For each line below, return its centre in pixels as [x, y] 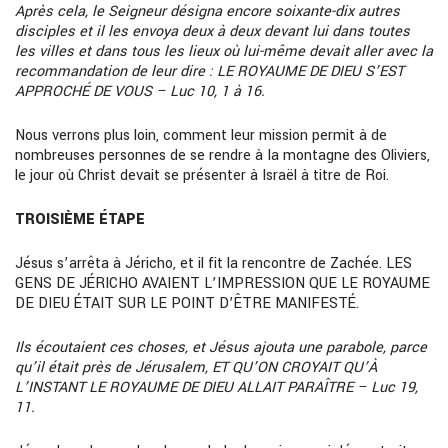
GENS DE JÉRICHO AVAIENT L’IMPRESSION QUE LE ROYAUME [222, 283]
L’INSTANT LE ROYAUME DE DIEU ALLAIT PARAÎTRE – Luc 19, [216, 387]
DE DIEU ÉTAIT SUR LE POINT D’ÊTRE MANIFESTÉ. [187, 303]
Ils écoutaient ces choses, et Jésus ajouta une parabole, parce [221, 347]
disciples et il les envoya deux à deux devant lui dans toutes [212, 31]
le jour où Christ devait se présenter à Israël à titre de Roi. [202, 175]
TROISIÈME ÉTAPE [80, 219]
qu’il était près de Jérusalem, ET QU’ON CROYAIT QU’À [196, 367]
